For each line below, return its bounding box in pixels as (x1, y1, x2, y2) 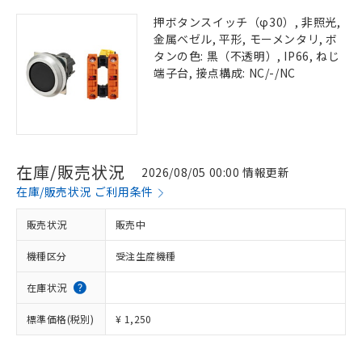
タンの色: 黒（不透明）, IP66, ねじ (154, 48, 340, 64)
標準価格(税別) (27, 312, 95, 326)
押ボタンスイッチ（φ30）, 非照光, (154, 14, 341, 30)
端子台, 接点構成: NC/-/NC (154, 65, 296, 81)
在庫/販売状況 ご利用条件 (16, 183, 154, 200)
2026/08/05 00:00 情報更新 (141, 163, 290, 180)
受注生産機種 (116, 249, 176, 263)
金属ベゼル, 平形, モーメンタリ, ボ (154, 31, 338, 47)
